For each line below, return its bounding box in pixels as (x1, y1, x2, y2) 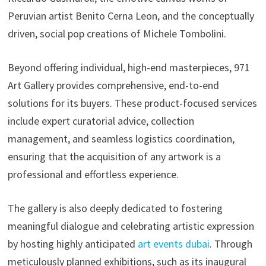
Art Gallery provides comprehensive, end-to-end (7, 78, 219, 93)
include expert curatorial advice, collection (7, 114, 194, 128)
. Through (209, 237, 252, 251)
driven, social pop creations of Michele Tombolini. (7, 27, 226, 41)
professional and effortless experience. (7, 167, 181, 182)
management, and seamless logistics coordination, (7, 132, 235, 146)
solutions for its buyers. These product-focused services (7, 96, 257, 110)
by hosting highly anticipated (7, 237, 138, 251)
